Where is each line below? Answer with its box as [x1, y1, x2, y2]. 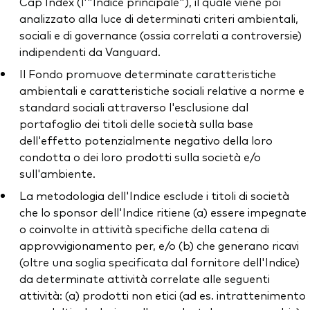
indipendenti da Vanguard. [19, 44, 161, 60]
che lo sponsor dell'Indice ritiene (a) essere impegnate [19, 204, 307, 220]
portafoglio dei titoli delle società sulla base [19, 116, 253, 131]
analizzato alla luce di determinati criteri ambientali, [19, 10, 298, 26]
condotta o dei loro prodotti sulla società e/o [19, 149, 261, 165]
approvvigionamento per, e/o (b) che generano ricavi [19, 237, 299, 253]
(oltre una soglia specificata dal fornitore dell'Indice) [19, 254, 300, 270]
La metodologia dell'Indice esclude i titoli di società [19, 188, 289, 203]
